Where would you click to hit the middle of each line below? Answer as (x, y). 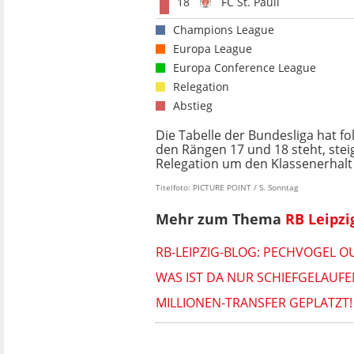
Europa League (213, 49)
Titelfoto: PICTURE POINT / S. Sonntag (227, 188)
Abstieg (193, 106)
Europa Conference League (245, 68)
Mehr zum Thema (220, 218)
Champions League (224, 30)
